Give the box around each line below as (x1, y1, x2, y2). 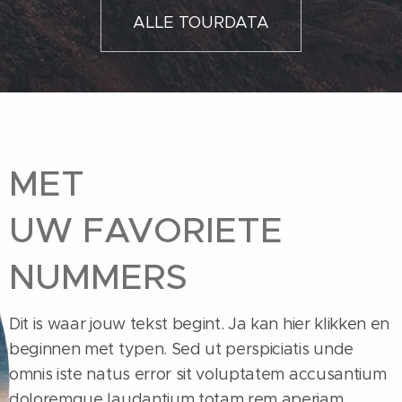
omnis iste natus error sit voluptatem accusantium (9, 363, 387, 384)
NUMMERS (9, 254, 188, 299)
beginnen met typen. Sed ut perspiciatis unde (9, 338, 354, 359)
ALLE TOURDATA (133, 12, 269, 32)
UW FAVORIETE (9, 207, 283, 252)
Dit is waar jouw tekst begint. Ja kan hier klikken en (9, 313, 390, 334)
